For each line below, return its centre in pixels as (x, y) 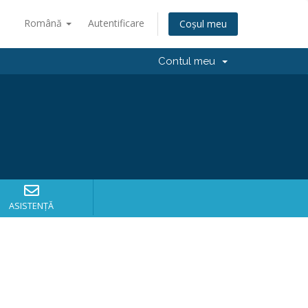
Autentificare (116, 23)
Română (44, 23)
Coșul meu (203, 24)
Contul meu (189, 61)
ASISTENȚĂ (31, 206)
